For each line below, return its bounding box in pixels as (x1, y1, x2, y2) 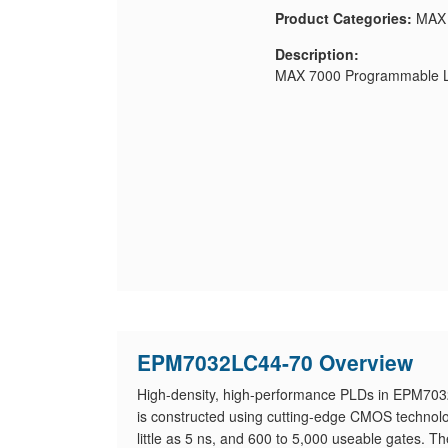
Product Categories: (274, 8, 412, 28)
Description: (274, 44, 359, 64)
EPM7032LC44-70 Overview (137, 347, 413, 377)
